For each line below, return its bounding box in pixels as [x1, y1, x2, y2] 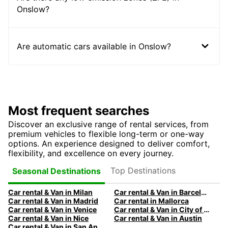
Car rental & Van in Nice [8, 214, 89, 223]
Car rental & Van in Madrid [8, 196, 98, 206]
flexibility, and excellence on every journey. [8, 148, 174, 159]
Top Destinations [109, 165, 177, 176]
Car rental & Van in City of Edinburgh [203, 205, 209, 214]
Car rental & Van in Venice [8, 205, 97, 214]
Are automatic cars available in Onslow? [17, 41, 171, 51]
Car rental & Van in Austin [113, 214, 202, 223]
